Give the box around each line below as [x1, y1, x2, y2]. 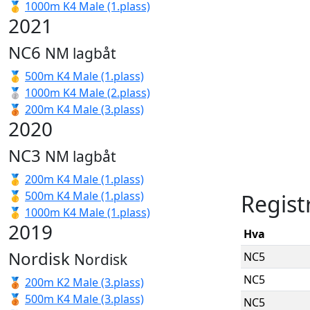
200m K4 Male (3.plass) [25, 102, 144, 117]
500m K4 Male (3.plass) [25, 291, 144, 307]
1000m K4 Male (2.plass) [25, 85, 150, 100]
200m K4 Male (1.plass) [25, 172, 144, 187]
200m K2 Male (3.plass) [25, 275, 144, 290]
